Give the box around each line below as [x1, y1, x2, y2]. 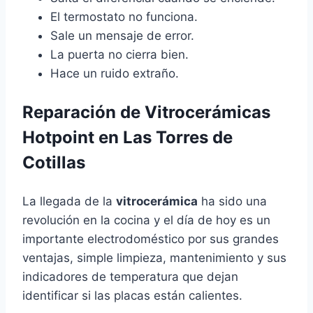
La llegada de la [22, 194, 116, 209]
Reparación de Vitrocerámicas [22, 102, 270, 123]
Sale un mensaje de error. [50, 29, 194, 43]
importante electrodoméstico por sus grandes [22, 232, 279, 247]
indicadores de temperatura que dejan [22, 270, 238, 284]
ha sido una [198, 194, 267, 209]
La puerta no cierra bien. [50, 48, 189, 62]
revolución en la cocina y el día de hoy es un [22, 213, 270, 228]
